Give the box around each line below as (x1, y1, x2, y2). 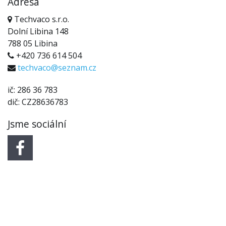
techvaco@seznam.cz (18, 62, 96, 73)
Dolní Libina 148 (8, 26, 69, 37)
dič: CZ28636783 (8, 96, 68, 107)
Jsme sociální (8, 117, 66, 131)
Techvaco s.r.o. (12, 14, 69, 25)
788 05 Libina (8, 38, 58, 49)
